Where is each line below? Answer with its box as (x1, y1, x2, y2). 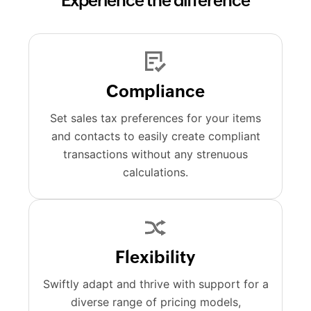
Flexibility (115, 248, 196, 267)
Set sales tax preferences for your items (50, 111, 261, 126)
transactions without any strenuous (63, 147, 248, 162)
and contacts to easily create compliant (51, 129, 260, 144)
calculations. (123, 165, 188, 180)
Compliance (106, 82, 205, 101)
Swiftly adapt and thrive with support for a (42, 277, 269, 292)
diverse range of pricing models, (70, 295, 241, 310)
